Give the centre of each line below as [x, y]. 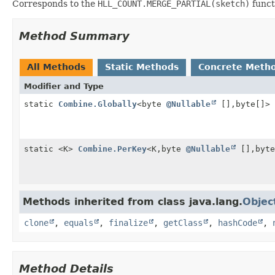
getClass [183, 223]
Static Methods [142, 67]
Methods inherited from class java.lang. [133, 201]
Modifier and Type [64, 86]
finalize [128, 223]
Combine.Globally [98, 104]
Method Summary [74, 36]
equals [79, 223]
